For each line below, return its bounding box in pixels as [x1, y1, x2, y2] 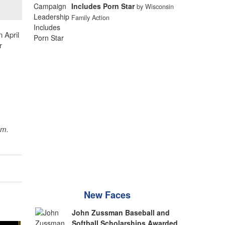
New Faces [84, 188, 131, 201]
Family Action [71, 13, 109, 22]
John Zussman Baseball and [72, 207, 170, 217]
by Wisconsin [136, 2, 174, 11]
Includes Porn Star [71, 1, 135, 11]
